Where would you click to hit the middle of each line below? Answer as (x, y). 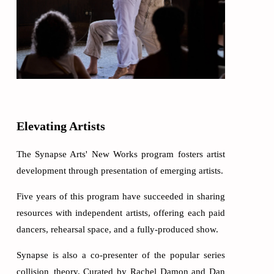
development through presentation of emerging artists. (120, 171)
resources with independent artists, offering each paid (120, 213)
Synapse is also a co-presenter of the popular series (120, 255)
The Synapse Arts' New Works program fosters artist (120, 154)
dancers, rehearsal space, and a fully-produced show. (117, 230)
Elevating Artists (61, 126)
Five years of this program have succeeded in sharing (120, 197)
